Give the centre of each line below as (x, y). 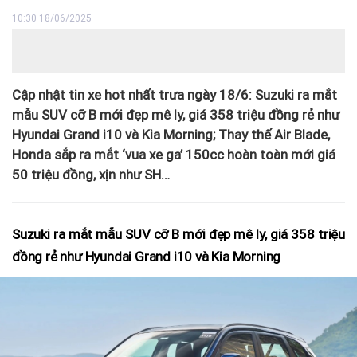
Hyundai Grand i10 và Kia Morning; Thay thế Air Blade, (171, 134)
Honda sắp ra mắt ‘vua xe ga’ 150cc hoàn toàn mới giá (174, 154)
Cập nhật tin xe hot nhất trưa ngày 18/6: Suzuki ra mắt (175, 94)
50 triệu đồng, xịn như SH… (91, 174)
